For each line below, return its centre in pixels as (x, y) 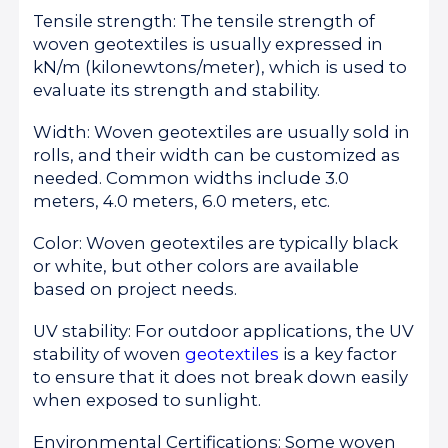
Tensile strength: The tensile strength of (204, 20)
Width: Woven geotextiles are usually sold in (222, 131)
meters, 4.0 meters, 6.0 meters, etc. (182, 200)
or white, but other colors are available (196, 265)
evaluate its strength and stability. (177, 89)
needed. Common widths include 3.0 (191, 177)
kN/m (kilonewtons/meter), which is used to (220, 66)
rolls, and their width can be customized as (217, 154)
